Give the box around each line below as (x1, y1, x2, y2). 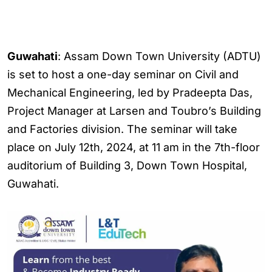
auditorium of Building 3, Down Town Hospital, (7, 159, 247, 172)
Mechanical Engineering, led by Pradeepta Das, (7, 86, 253, 99)
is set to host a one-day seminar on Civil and (7, 68, 239, 81)
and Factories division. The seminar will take (7, 123, 237, 135)
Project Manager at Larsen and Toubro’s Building (7, 104, 261, 117)
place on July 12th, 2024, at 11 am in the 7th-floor (7, 141, 260, 154)
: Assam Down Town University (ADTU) (58, 50, 261, 63)
